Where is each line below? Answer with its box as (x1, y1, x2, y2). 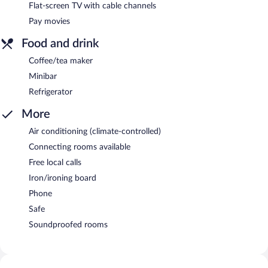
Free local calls (29, 158, 81, 167)
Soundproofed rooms (29, 220, 108, 229)
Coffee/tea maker (29, 56, 93, 65)
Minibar (29, 72, 57, 81)
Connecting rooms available (29, 142, 130, 151)
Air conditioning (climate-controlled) (29, 127, 161, 136)
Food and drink (22, 37, 99, 50)
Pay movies (29, 17, 70, 26)
